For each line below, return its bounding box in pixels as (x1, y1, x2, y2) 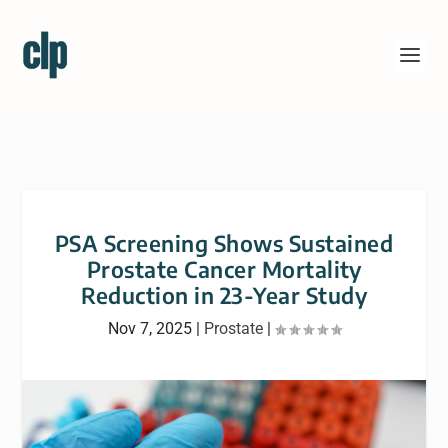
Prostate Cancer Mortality (86, 255, 362, 283)
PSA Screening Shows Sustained (54, 229, 394, 257)
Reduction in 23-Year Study (81, 281, 367, 309)
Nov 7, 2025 (107, 319, 192, 338)
